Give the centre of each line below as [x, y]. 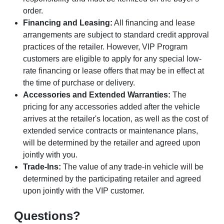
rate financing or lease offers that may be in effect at [114, 71]
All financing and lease [154, 23]
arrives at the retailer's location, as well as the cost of [116, 119]
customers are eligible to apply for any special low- [112, 59]
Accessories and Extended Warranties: [97, 95]
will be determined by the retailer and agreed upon [112, 143]
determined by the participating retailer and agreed [112, 179]
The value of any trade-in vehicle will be [132, 167]
